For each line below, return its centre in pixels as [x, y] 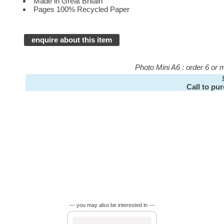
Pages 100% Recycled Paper [82, 9]
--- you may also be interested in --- [112, 205]
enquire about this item [72, 40]
